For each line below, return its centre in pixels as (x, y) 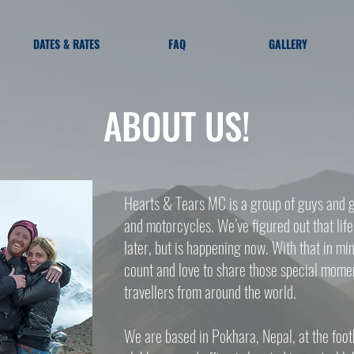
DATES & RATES (66, 44)
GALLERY (288, 44)
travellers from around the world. (212, 292)
